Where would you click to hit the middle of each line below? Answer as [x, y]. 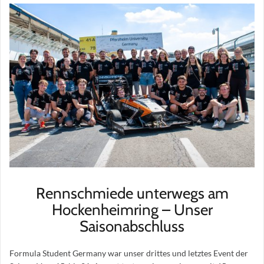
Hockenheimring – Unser [132, 209]
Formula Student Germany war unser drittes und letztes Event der [129, 253]
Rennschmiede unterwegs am [132, 193]
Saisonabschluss [132, 226]
